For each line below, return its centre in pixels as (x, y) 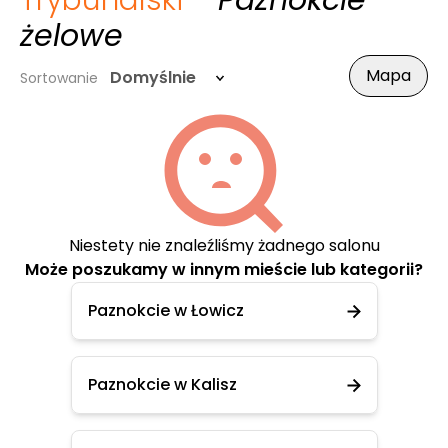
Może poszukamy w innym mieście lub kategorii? (224, 269)
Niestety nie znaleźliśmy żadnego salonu (224, 245)
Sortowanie (59, 78)
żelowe (71, 36)
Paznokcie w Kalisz (162, 384)
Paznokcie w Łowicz (165, 310)
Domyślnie (153, 77)
